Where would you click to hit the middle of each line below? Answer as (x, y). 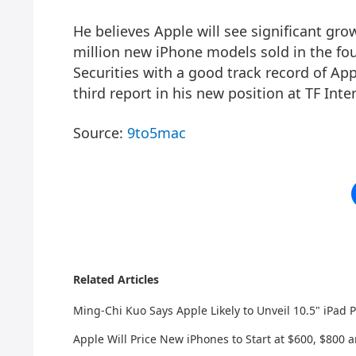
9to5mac (157, 133)
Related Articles (116, 279)
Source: (100, 133)
